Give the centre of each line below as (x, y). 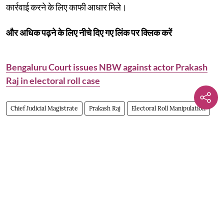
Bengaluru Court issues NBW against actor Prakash (107, 67)
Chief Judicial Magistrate (44, 108)
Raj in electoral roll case (53, 80)
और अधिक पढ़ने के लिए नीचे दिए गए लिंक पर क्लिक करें (89, 32)
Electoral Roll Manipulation (168, 108)
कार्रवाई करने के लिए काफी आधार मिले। (66, 7)
